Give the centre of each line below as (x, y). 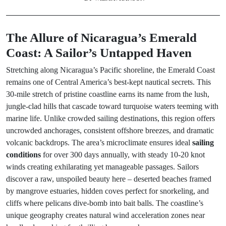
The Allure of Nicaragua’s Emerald (101, 37)
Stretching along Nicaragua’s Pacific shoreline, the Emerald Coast (110, 70)
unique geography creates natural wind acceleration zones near (105, 215)
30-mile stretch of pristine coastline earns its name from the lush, (108, 94)
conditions (23, 155)
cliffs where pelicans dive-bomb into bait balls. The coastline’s (105, 203)
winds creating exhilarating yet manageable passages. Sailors (102, 167)
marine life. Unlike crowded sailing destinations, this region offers (110, 118)
